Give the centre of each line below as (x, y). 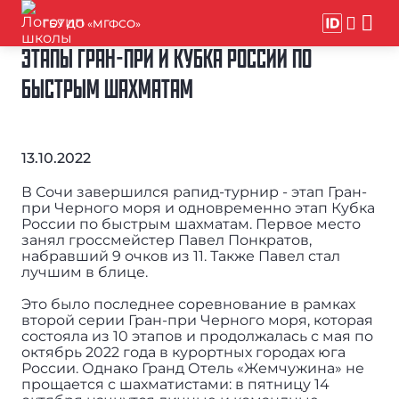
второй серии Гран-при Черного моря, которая (197, 321)
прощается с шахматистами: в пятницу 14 (175, 385)
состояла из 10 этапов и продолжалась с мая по (197, 337)
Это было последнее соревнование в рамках (188, 305)
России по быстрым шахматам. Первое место (191, 224)
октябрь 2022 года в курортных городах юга (183, 353)
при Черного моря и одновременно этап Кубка (198, 208)
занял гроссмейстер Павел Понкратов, (166, 240)
